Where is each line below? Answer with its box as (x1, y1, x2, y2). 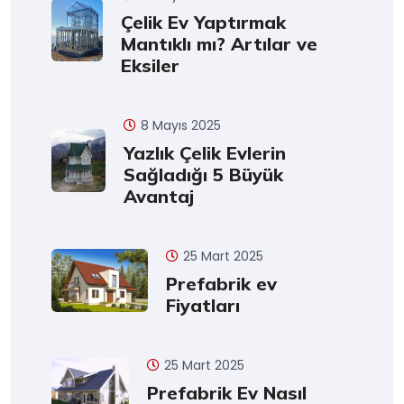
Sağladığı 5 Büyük (123, 163, 283, 186)
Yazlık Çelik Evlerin (123, 142, 286, 164)
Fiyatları (165, 294, 240, 317)
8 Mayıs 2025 (140, 116, 221, 134)
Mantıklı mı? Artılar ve (120, 32, 317, 55)
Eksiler (120, 54, 179, 77)
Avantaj (123, 185, 194, 207)
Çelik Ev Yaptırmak (120, 11, 286, 33)
